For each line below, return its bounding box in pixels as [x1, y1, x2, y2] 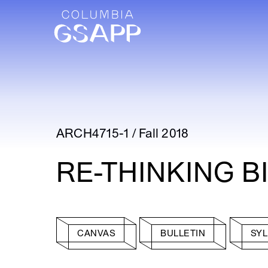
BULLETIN [160, 228, 206, 239]
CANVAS [77, 228, 115, 239]
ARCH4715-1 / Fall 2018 [56, 126, 189, 141]
